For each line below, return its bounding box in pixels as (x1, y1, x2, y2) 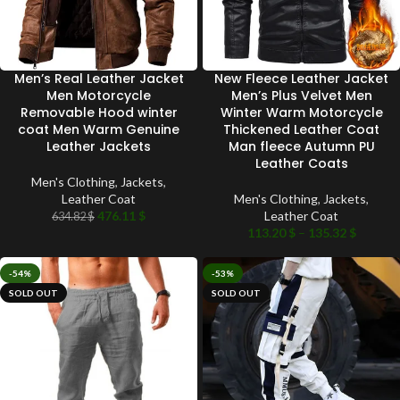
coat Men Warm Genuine (18, 121, 179, 139)
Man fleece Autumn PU (228, 137, 375, 156)
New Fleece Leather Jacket (214, 70, 388, 88)
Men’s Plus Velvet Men (230, 87, 372, 105)
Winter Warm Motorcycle (220, 104, 383, 122)
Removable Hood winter (20, 104, 178, 122)
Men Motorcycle (46, 87, 151, 105)
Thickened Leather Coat (223, 121, 379, 139)
